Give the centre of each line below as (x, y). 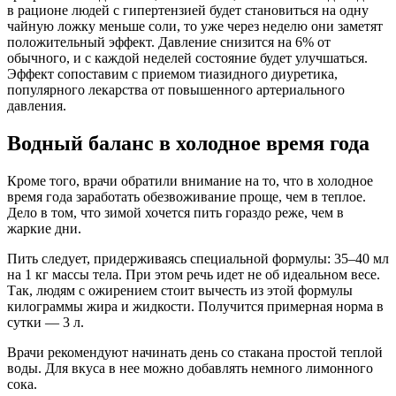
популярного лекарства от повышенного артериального (176, 90)
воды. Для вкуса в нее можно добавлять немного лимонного (190, 368)
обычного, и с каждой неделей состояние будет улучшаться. (187, 58)
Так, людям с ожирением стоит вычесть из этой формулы (180, 290)
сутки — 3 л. (46, 322)
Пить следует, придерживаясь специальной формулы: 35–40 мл (198, 258)
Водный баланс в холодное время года (188, 144)
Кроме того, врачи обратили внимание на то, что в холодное (190, 180)
